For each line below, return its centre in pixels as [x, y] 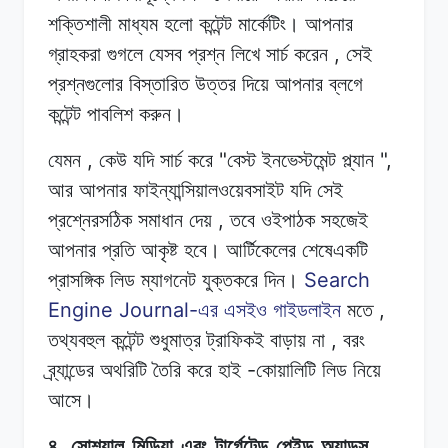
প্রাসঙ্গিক [76, 279]
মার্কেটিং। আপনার [295, 23]
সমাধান [160, 219]
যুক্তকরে [230, 279]
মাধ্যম [138, 23]
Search [337, 279]
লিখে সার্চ [259, 53]
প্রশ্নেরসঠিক [90, 219]
